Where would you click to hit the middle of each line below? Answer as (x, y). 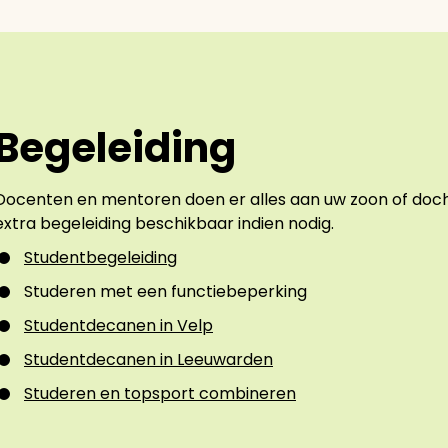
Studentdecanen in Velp (118, 325)
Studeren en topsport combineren (160, 393)
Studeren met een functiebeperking (165, 291)
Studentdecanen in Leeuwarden (148, 359)
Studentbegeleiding (100, 257)
